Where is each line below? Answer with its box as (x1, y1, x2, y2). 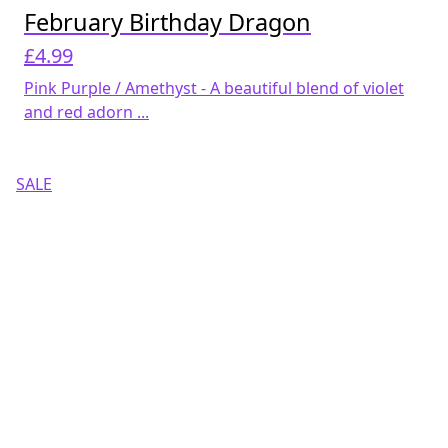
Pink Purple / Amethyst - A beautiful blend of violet (24, 77, 404, 100)
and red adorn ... (24, 101, 149, 124)
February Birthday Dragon (24, 6, 311, 39)
